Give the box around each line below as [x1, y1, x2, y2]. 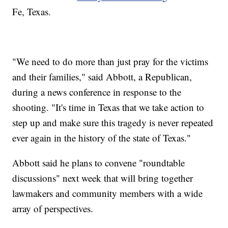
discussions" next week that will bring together [12, 172, 193, 185]
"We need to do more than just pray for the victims [12, 55, 209, 68]
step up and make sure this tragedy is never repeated [12, 116, 214, 129]
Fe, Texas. [12, 5, 51, 18]
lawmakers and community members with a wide [12, 187, 203, 200]
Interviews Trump [33, 17, 85, 25]
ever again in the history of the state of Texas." [12, 131, 191, 145]
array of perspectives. [12, 202, 94, 215]
